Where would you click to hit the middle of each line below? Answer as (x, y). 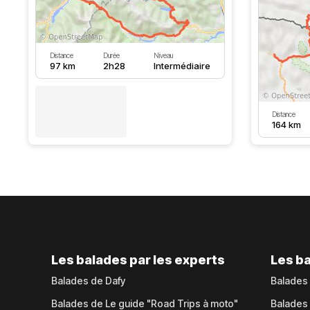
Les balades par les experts (138, 260)
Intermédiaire (182, 66)
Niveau (163, 55)
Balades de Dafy (89, 281)
